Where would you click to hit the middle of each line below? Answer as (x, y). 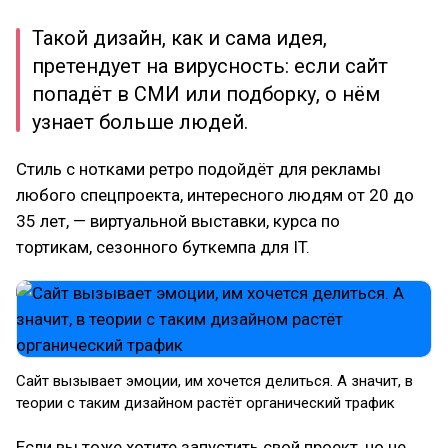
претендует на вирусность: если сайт (210, 66)
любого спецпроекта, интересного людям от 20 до (215, 195)
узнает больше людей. (140, 122)
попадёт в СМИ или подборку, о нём (206, 94)
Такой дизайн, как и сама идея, (179, 38)
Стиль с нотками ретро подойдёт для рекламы (198, 169)
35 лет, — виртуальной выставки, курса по (178, 221)
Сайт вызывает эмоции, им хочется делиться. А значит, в (214, 381)
